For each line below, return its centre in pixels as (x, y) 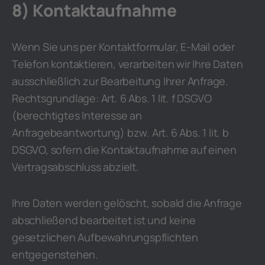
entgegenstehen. (55, 254)
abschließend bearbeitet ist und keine (104, 220)
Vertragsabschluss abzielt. (75, 167)
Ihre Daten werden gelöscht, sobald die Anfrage (127, 203)
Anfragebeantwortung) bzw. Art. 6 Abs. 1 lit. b (120, 132)
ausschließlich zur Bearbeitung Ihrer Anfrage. (120, 81)
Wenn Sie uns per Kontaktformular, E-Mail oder (123, 47)
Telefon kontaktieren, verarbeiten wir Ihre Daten (127, 64)
